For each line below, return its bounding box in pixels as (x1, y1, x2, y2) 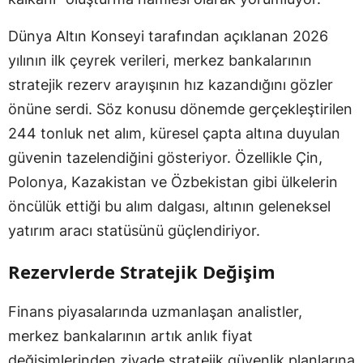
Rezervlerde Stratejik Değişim (8, 259, 275, 284)
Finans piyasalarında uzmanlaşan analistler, (8, 303, 302, 321)
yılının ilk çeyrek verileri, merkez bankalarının (8, 52, 312, 70)
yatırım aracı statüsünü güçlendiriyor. (8, 222, 260, 240)
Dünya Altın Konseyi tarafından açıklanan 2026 (8, 28, 328, 45)
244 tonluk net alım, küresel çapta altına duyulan (8, 125, 340, 143)
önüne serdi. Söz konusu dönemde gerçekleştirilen (8, 100, 352, 118)
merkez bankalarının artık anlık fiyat (8, 327, 253, 345)
